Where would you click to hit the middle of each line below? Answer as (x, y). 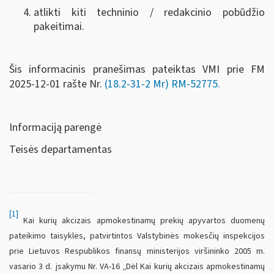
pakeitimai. (59, 27)
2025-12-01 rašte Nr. (57, 84)
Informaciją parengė (55, 128)
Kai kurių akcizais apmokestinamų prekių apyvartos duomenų (142, 221)
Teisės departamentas (61, 149)
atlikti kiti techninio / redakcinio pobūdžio (149, 13)
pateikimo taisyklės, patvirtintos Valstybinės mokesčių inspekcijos (137, 236)
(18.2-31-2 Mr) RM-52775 (161, 84)
